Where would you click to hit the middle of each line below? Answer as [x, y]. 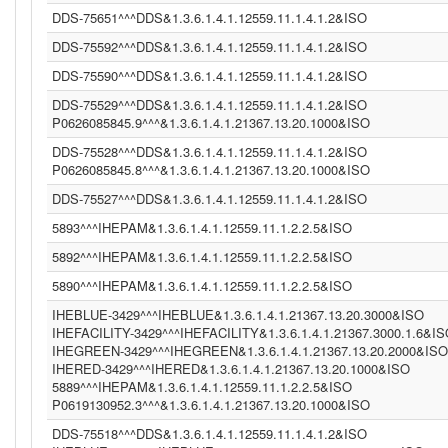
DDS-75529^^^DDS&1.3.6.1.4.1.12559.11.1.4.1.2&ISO [209, 104]
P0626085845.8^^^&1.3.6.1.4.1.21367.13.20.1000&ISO [211, 169]
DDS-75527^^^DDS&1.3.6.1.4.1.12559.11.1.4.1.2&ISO [209, 198]
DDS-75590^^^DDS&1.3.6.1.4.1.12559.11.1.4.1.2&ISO [209, 75]
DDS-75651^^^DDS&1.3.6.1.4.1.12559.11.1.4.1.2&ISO [209, 17]
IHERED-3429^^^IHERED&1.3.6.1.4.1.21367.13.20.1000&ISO [231, 368]
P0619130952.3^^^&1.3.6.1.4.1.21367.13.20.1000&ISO [211, 404]
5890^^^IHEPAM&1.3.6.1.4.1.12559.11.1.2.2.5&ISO [202, 285]
